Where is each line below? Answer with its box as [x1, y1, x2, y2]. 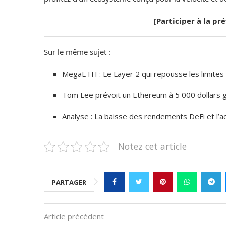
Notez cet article [118, 140, 187, 153]
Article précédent [44, 211, 104, 222]
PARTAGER [52, 178, 86, 187]
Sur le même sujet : [44, 47, 110, 58]
